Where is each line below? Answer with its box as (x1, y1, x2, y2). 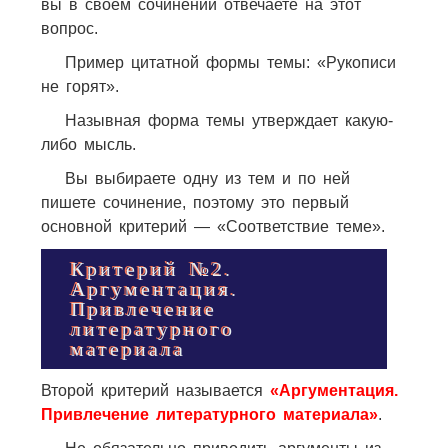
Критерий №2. (70, 257, 233, 280)
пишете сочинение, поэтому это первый (40, 193, 349, 211)
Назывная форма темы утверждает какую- (64, 111, 393, 129)
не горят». (40, 77, 119, 95)
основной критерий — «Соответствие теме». (40, 217, 385, 235)
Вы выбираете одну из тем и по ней (64, 169, 350, 187)
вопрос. (40, 19, 98, 37)
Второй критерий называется (40, 381, 270, 399)
